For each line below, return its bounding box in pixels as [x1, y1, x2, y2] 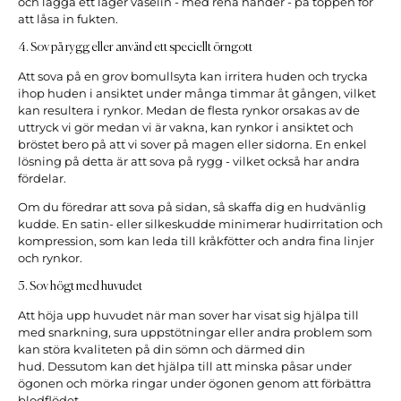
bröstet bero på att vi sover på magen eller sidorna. [18, 138, 315, 152]
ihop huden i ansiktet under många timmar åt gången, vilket [18, 87, 376, 101]
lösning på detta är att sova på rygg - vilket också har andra [18, 155, 360, 169]
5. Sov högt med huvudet [18, 280, 142, 294]
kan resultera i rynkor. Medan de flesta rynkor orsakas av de [18, 104, 360, 118]
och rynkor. [18, 252, 82, 266]
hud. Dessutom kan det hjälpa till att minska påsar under [18, 360, 352, 374]
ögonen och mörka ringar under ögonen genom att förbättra [18, 377, 371, 391]
